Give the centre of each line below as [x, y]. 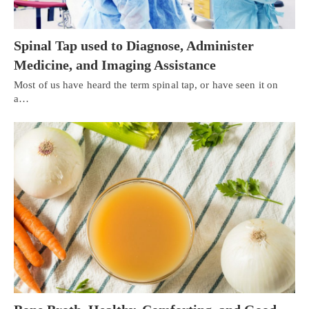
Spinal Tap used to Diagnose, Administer [134, 45]
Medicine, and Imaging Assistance [115, 64]
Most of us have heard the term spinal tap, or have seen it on [146, 84]
